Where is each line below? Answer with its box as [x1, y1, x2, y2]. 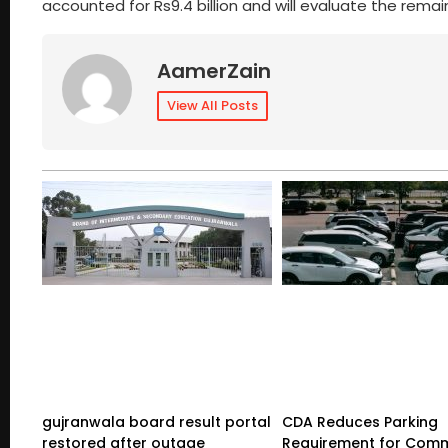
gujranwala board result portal [42, 411, 271, 432]
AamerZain [157, 56, 271, 85]
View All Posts [167, 95, 258, 115]
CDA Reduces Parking [282, 411, 438, 432]
